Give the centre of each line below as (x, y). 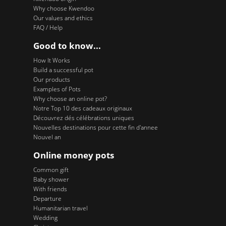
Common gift (51, 170)
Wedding (45, 218)
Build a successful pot (63, 70)
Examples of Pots (57, 89)
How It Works (51, 60)
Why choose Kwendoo (64, 8)
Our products (51, 79)
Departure (47, 199)
